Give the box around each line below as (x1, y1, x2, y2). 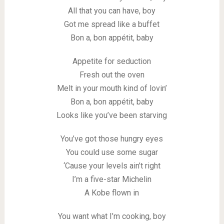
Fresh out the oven (79, 70, 144, 79)
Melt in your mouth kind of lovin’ (56, 83, 167, 93)
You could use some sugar (65, 147, 158, 157)
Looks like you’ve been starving (56, 110, 167, 120)
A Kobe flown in (84, 188, 139, 197)
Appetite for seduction (72, 56, 151, 66)
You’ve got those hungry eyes (60, 134, 163, 143)
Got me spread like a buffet (64, 19, 160, 29)
